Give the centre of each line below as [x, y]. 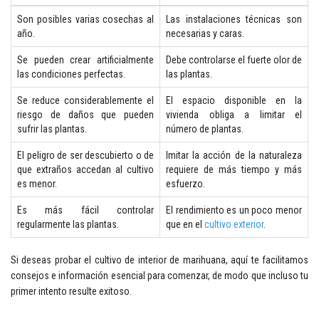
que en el [185, 224]
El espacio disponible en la [234, 100]
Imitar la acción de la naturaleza [234, 155]
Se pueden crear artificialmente [85, 60]
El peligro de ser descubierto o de [85, 155]
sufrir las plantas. [52, 129]
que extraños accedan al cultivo [85, 169]
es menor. [37, 184]
